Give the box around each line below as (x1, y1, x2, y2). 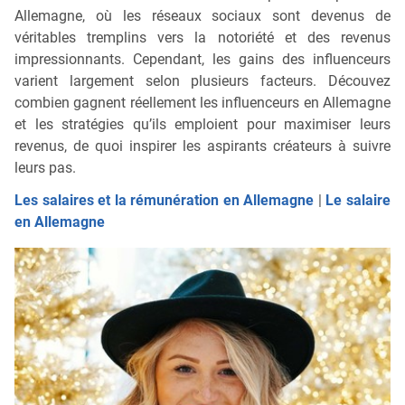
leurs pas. (14, 158, 76, 176)
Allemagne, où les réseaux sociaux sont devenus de (14, 6, 391, 24)
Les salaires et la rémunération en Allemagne (14, 191, 315, 209)
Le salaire (325, 191, 391, 209)
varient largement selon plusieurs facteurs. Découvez (14, 71, 391, 89)
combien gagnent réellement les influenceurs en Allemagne (14, 93, 391, 111)
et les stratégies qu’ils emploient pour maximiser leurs (14, 115, 391, 133)
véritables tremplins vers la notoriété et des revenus (14, 28, 391, 46)
